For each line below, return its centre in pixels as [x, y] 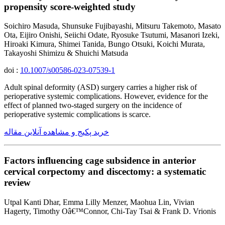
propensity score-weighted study [70, 7]
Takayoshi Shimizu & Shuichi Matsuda [66, 53]
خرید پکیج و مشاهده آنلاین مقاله [57, 132]
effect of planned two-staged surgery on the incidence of [93, 105]
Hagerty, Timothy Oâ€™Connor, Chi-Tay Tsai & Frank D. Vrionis [110, 211]
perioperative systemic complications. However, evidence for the [106, 96]
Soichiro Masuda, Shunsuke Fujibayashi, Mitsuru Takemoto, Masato [113, 26]
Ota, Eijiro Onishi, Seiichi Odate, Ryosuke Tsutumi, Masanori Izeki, [112, 35]
